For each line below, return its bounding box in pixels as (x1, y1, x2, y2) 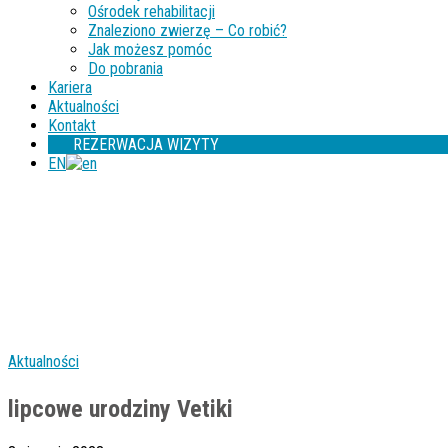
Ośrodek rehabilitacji (88, 2, 215, 21)
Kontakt (48, 116, 96, 135)
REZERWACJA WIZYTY (73, 135, 219, 154)
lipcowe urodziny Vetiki (8, 395, 233, 423)
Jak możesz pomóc (88, 40, 212, 59)
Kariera (48, 78, 92, 97)
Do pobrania (88, 59, 163, 78)
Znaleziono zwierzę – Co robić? (88, 21, 287, 40)
